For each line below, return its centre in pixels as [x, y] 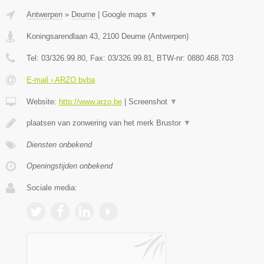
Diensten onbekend [59, 144]
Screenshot [149, 101]
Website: [43, 101]
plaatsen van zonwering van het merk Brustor [105, 123]
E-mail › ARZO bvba [61, 80]
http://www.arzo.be [90, 101]
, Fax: [97, 58]
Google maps [126, 14]
